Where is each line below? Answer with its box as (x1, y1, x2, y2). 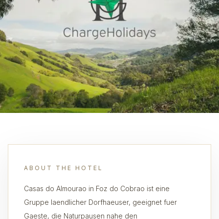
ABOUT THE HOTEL (24, 164, 103, 172)
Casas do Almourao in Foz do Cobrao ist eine (24, 184, 170, 193)
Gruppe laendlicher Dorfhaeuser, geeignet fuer (24, 198, 177, 206)
